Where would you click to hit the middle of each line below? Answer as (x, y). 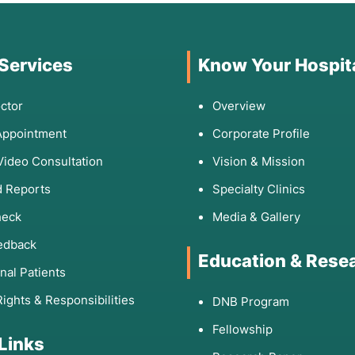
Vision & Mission (259, 162)
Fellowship (242, 330)
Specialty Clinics (259, 189)
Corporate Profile (261, 134)
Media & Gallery (256, 217)
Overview (239, 106)
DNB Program (251, 302)
